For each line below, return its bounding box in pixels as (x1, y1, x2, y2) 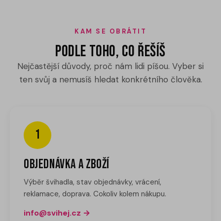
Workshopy (10, 46, 53, 57)
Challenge (10, 1, 47, 13)
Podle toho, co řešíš (55, 41, 166, 61)
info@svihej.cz (24, 207, 81, 218)
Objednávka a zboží (24, 156, 110, 172)
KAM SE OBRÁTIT (74, 27, 147, 36)
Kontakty (10, 24, 43, 35)
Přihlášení (10, 100, 47, 111)
